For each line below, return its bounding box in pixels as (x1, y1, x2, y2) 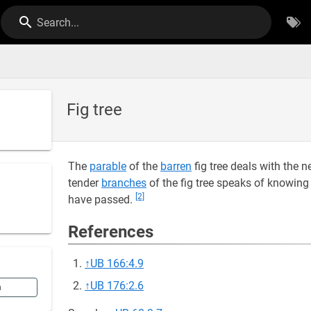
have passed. (68, 193, 135, 206)
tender (68, 176, 101, 190)
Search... (37, 16, 80, 29)
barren (160, 160, 192, 173)
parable (90, 160, 126, 173)
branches (101, 176, 146, 190)
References (68, 222, 153, 242)
